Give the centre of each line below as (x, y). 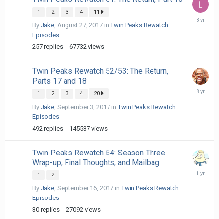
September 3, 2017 (84, 107)
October (204, 17)
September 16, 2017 (85, 188)
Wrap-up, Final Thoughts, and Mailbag (96, 162)
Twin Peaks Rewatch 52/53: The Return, (100, 71)
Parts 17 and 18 (59, 81)
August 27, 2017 (80, 25)
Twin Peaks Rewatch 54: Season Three (99, 153)
